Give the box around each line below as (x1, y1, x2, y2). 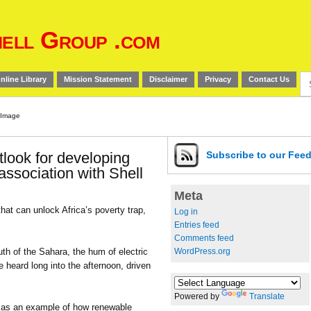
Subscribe (206, 149, 257, 160)
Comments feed (174, 233, 234, 243)
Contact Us (249, 75, 289, 83)
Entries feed (174, 219, 219, 230)
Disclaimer (149, 75, 187, 83)
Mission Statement (64, 75, 132, 83)
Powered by (174, 291, 221, 301)
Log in (174, 206, 198, 217)
